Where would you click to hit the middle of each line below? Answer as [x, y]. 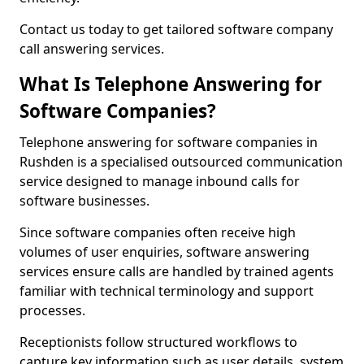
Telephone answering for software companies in [169, 142]
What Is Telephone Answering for [171, 84]
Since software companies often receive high [158, 232]
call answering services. [92, 49]
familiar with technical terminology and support [167, 291]
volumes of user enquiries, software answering [165, 252]
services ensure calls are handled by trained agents [177, 271]
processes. [52, 310]
